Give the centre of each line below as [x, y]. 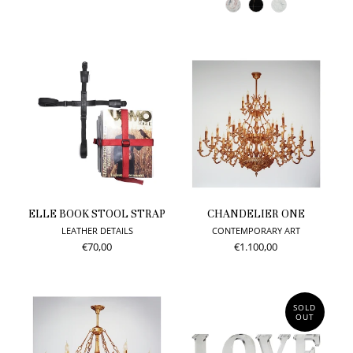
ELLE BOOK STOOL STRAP [97, 214]
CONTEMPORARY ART [256, 230]
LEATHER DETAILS [97, 230]
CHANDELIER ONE [256, 214]
